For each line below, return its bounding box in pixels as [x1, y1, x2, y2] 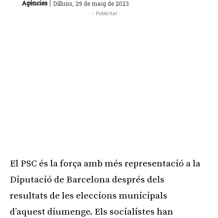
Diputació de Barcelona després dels [10, 174, 164, 186]
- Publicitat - [92, 10, 121, 17]
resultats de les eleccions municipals [10, 190, 167, 202]
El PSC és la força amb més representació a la [10, 158, 200, 170]
